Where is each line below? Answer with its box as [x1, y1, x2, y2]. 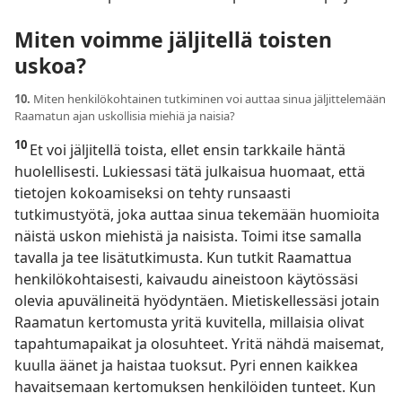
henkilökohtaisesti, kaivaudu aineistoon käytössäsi [14, 268, 358, 289]
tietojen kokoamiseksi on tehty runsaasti [14, 182, 291, 203]
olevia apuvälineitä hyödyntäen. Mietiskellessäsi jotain [14, 290, 380, 310]
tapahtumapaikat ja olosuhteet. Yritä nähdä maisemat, [14, 333, 384, 354]
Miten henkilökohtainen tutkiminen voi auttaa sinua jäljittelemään [33, 90, 386, 107]
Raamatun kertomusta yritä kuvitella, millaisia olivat [14, 311, 364, 332]
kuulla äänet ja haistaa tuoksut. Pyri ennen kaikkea [14, 354, 358, 375]
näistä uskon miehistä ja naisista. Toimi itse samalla [14, 225, 362, 246]
